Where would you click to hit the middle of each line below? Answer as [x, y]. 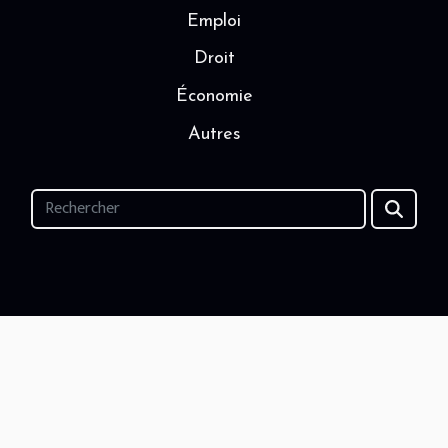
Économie [214, 97]
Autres [214, 135]
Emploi [214, 21]
